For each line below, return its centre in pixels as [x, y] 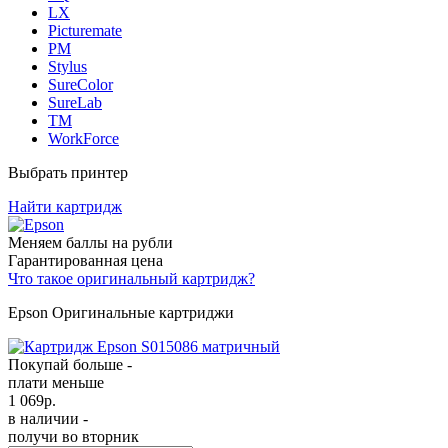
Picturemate [85, 30]
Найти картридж [65, 206]
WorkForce [83, 138]
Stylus [67, 66]
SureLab [75, 102]
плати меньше [56, 382]
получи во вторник [73, 436]
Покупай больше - [70, 364]
